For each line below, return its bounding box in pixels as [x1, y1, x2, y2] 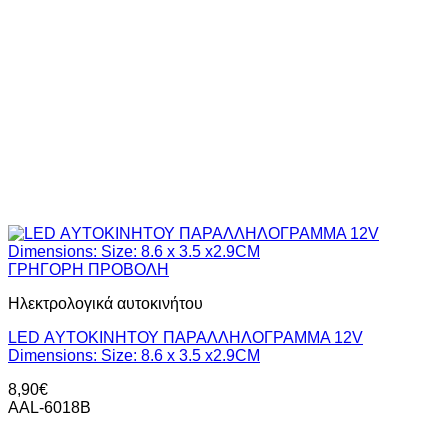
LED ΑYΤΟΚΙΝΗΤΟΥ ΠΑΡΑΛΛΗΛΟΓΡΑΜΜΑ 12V [8, 329, 363, 347]
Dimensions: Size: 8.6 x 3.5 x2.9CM [8, 347, 260, 365]
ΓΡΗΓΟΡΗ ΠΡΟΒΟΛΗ [8, 261, 169, 279]
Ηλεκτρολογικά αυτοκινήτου [8, 295, 203, 313]
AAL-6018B [8, 399, 91, 417]
